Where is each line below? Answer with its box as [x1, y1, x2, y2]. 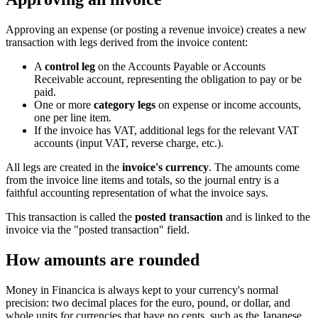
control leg [45, 60, 95, 72]
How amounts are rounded [6, 250, 199, 269]
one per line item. [34, 111, 111, 124]
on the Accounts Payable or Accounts [95, 60, 265, 72]
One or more [34, 98, 94, 111]
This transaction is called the [6, 210, 135, 223]
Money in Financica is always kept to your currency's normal [6, 283, 278, 296]
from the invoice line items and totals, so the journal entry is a [6, 173, 279, 186]
